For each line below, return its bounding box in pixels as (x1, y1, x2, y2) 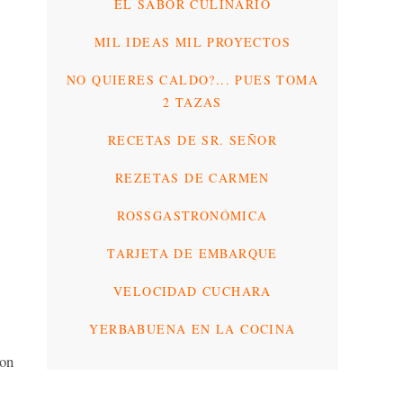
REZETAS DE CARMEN (115, 168, 270, 186)
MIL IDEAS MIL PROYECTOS (94, 32, 291, 50)
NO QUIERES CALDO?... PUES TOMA (67, 70, 318, 88)
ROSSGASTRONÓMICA (117, 206, 268, 224)
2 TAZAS (163, 93, 222, 111)
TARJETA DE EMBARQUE (107, 244, 278, 262)
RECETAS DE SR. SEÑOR (108, 130, 277, 148)
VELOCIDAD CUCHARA (113, 282, 272, 300)
